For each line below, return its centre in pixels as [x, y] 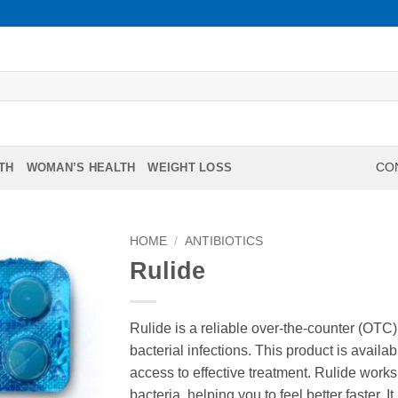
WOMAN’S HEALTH [81, 167]
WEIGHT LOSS [190, 167]
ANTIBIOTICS [223, 241]
